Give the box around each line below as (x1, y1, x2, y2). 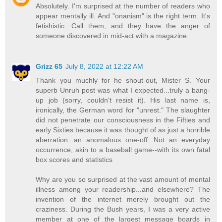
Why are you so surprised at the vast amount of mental (36, 175, 210, 183)
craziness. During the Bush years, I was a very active (36, 205, 210, 213)
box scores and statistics (36, 155, 113, 164)
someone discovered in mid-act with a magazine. (36, 31, 189, 40)
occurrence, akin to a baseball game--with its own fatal (36, 145, 210, 154)
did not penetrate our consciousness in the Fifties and (36, 115, 210, 124)
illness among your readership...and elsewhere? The (36, 185, 210, 193)
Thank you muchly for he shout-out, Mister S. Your (36, 76, 210, 84)
